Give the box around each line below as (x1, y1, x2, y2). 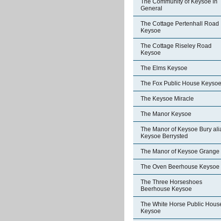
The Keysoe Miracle (141, 95, 194, 102)
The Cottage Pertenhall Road (141, 20, 219, 27)
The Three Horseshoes (141, 179, 202, 185)
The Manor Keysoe (141, 110, 191, 117)
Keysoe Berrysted (141, 133, 188, 140)
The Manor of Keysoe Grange (141, 148, 220, 155)
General (141, 5, 162, 12)
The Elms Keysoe (141, 65, 187, 72)
